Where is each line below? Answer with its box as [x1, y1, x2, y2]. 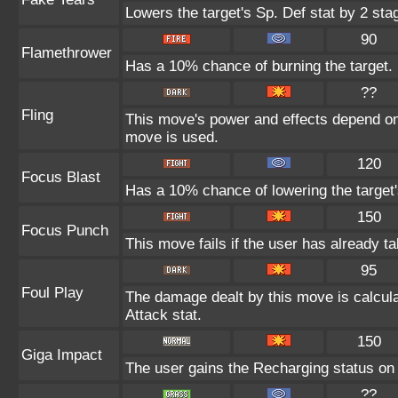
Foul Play [21, 284, 84, 301]
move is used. [125, 129, 219, 146]
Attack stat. [125, 306, 202, 323]
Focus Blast [21, 169, 100, 186]
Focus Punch [21, 222, 108, 239]
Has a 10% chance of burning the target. [125, 58, 393, 75]
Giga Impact [21, 346, 102, 363]
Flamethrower [21, 44, 112, 61]
